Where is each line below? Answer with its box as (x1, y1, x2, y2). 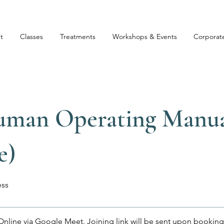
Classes (20, 32, 43, 41)
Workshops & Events (112, 32, 177, 41)
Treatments (60, 32, 95, 41)
